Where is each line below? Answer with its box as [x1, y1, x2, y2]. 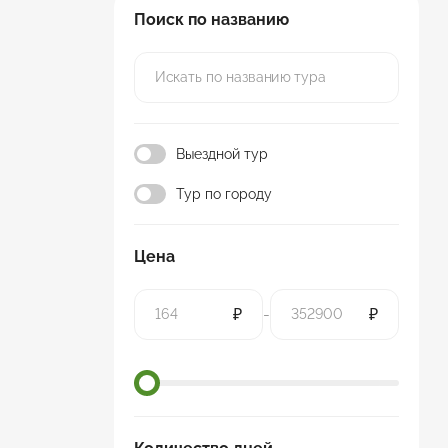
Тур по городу [176, 186, 272, 202]
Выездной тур [176, 146, 268, 162]
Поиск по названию [134, 10, 289, 29]
